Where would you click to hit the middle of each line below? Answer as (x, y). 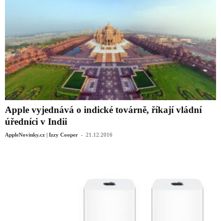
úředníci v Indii (36, 121)
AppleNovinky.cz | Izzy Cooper (41, 134)
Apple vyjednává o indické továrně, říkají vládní (103, 110)
